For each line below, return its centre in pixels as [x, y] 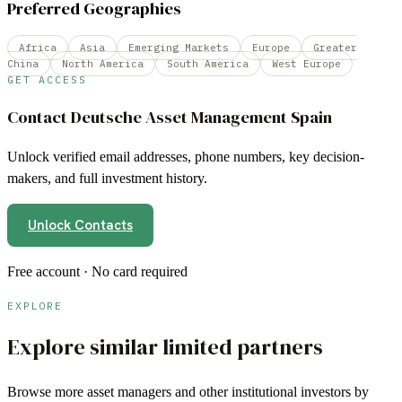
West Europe [306, 63]
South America [208, 63]
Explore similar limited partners [165, 347]
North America [103, 63]
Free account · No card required [97, 272]
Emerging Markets [179, 47]
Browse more [47, 392]
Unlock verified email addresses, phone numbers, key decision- [186, 157]
